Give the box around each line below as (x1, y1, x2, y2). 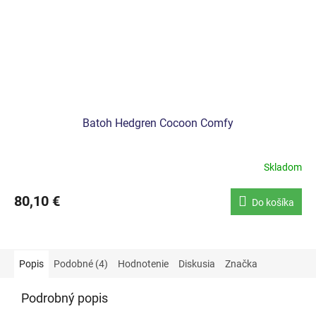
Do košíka (252, 196, 294, 208)
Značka (225, 257, 257, 269)
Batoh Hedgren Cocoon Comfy (83, 116, 233, 130)
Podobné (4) (54, 257, 108, 269)
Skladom (264, 162, 302, 174)
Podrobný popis (21, 290, 108, 305)
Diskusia (178, 257, 215, 269)
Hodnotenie (118, 257, 169, 269)
